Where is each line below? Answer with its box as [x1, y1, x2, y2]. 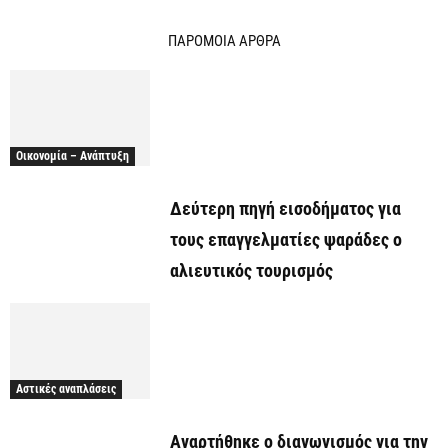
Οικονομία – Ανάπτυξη [16, 149, 129, 164]
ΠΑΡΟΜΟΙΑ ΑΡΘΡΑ [167, 31, 281, 50]
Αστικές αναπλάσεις [16, 382, 116, 397]
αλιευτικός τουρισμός [170, 260, 333, 282]
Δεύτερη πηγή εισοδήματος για [170, 198, 401, 220]
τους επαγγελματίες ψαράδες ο [170, 229, 402, 251]
